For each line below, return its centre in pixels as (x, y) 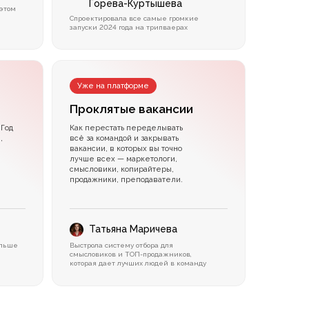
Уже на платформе (113, 86)
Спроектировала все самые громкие (134, 19)
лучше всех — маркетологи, (124, 159)
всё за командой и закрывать (124, 139)
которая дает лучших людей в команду (138, 263)
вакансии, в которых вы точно (126, 149)
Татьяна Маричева (133, 229)
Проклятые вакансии (132, 109)
